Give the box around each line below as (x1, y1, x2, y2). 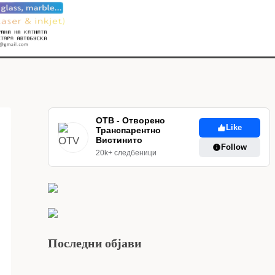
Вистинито (95, 135, 142, 145)
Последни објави (47, 234, 142, 252)
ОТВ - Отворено (95, 115, 165, 126)
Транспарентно (95, 125, 161, 136)
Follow (220, 142, 247, 152)
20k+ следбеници (95, 149, 157, 158)
